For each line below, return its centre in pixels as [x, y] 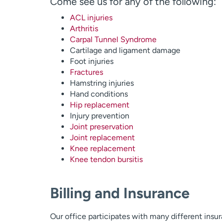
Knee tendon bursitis [106, 159]
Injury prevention [99, 116]
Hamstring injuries [102, 83]
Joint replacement [102, 138]
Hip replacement [99, 105]
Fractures [86, 72]
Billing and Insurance [120, 193]
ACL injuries [91, 18]
